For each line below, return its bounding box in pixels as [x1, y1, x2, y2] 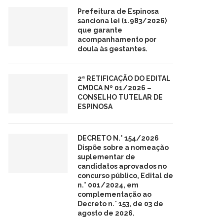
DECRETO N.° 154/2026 [77, 134, 159, 142]
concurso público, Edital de [77, 171, 173, 180]
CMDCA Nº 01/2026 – [77, 83, 151, 92]
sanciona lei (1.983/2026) [77, 16, 167, 25]
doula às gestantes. [77, 44, 147, 53]
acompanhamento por [77, 35, 156, 43]
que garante [77, 26, 122, 34]
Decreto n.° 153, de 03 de [77, 199, 163, 208]
